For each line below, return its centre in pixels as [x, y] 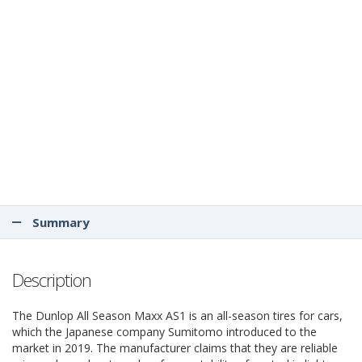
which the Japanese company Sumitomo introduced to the [164, 332]
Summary [59, 222]
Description [52, 280]
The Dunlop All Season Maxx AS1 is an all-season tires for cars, [177, 316]
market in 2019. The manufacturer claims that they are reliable [175, 348]
